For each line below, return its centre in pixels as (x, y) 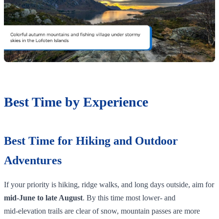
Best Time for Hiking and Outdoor (91, 141)
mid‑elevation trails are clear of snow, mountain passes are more (102, 211)
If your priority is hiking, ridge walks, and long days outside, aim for (109, 184)
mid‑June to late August (43, 197)
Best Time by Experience (76, 102)
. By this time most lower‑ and (129, 197)
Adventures (33, 160)
